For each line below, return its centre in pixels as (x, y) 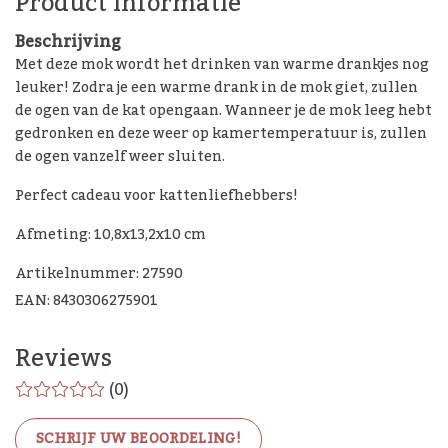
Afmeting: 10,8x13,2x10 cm (110, 235)
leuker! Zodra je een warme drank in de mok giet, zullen (216, 88)
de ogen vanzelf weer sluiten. (121, 157)
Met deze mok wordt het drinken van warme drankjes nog (222, 65)
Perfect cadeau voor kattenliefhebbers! (156, 196)
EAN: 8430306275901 (86, 301)
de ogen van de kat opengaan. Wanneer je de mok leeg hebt (223, 111)
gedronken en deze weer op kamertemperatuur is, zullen (221, 134)
